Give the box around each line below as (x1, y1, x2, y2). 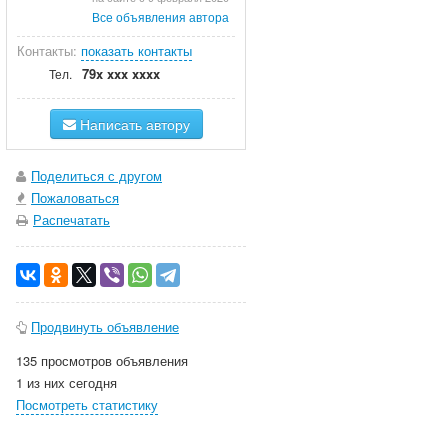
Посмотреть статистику (16, 395, 158, 414)
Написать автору (75, 114, 190, 134)
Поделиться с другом (31, 166, 162, 185)
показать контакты (81, 41, 192, 60)
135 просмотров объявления (16, 351, 188, 370)
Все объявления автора (92, 8, 229, 25)
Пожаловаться (31, 188, 119, 207)
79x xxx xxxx (82, 64, 160, 83)
